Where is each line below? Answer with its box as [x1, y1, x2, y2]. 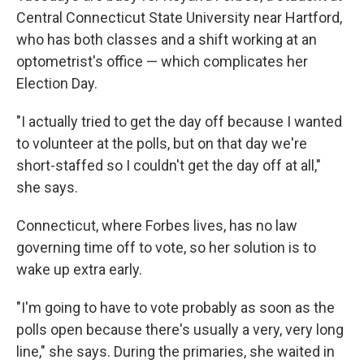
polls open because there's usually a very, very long [16, 321, 344, 338]
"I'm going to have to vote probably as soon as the [16, 299, 335, 316]
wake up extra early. [16, 261, 142, 278]
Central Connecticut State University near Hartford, [16, 9, 342, 26]
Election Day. [16, 75, 97, 92]
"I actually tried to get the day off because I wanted [16, 113, 342, 130]
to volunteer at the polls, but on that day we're [16, 135, 307, 152]
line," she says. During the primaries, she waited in [16, 343, 335, 360]
